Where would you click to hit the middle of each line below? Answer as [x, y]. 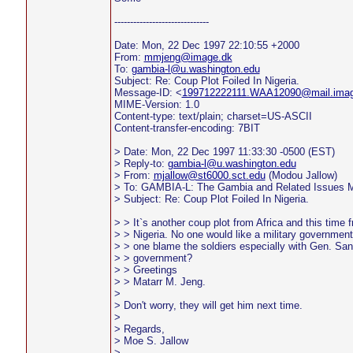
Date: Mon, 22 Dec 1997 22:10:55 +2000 [206, 45]
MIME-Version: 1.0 [156, 104]
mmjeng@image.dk [188, 57]
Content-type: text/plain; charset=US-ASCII [213, 116]
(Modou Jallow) [301, 175]
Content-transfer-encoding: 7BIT [187, 128]
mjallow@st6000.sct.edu [209, 175]
